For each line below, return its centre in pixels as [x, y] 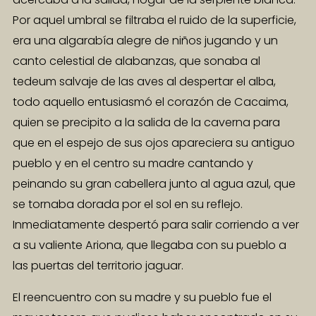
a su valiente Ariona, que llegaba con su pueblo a [150, 245]
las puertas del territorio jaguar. [98, 266]
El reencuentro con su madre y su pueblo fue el [142, 298]
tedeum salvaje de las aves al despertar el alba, [144, 82]
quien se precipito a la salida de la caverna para [146, 123]
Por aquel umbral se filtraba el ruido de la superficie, [154, 20]
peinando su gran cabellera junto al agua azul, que [154, 184]
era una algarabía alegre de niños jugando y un [145, 41]
